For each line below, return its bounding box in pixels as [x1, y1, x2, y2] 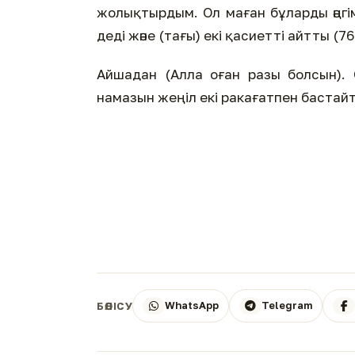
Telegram [261, 299, 313, 312]
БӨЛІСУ [97, 299, 133, 312]
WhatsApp [165, 299, 219, 312]
